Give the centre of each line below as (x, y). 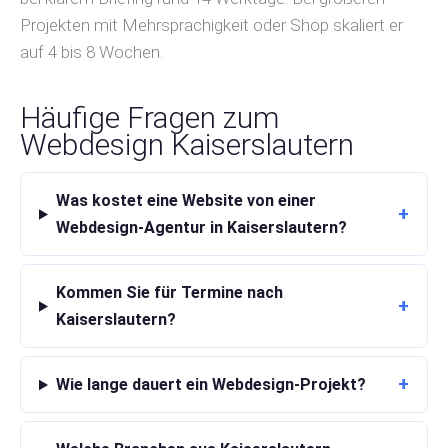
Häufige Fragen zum (149, 118)
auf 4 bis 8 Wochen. (91, 52)
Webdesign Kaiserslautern (187, 145)
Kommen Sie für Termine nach (169, 293)
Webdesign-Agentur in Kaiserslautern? (201, 228)
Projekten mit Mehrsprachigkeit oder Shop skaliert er (211, 25)
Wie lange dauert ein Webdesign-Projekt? (210, 385)
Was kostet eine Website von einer (185, 201)
